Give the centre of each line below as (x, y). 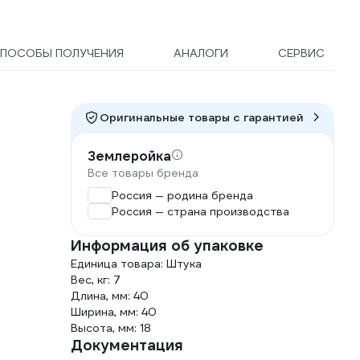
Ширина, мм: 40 (114, 312)
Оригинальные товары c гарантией (202, 118)
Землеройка (129, 157)
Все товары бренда (143, 173)
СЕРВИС (301, 53)
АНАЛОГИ (201, 53)
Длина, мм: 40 (110, 296)
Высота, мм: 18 (111, 328)
